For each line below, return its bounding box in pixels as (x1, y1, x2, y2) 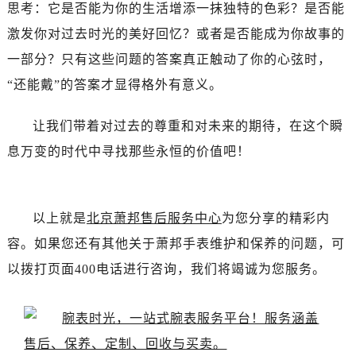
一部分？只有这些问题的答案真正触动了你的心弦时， (6, 52, 331, 66)
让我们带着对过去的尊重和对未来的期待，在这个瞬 (32, 118, 343, 133)
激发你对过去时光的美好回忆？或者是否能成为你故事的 (6, 26, 345, 41)
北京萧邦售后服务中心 (86, 211, 222, 225)
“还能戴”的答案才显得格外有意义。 (6, 77, 222, 91)
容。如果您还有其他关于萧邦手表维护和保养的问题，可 (6, 236, 345, 250)
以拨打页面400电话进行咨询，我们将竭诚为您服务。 (6, 261, 326, 276)
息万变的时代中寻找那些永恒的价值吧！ (6, 144, 250, 158)
